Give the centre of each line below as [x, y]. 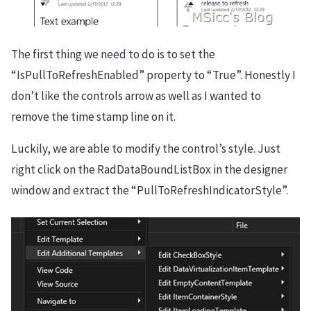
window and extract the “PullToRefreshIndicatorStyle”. [150, 190]
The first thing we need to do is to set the [113, 54]
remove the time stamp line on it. [93, 117]
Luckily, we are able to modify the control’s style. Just [146, 149]
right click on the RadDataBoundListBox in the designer [149, 169]
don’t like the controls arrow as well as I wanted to [136, 96]
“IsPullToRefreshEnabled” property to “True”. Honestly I [153, 75]
